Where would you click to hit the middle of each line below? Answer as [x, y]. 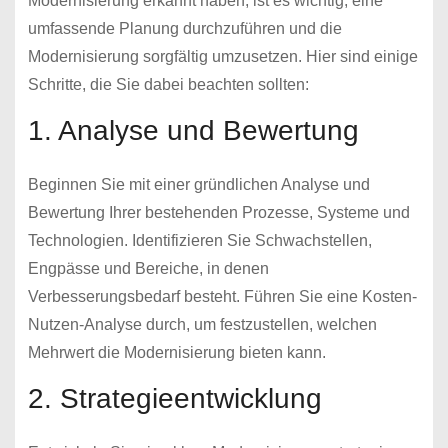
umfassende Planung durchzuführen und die [184, 29]
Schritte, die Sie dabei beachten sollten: [168, 85]
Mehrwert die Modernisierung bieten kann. [176, 352]
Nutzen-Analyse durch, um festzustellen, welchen [202, 324]
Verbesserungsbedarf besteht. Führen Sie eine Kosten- [222, 296]
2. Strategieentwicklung [174, 398]
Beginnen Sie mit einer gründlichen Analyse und [198, 184]
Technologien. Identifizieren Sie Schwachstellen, [199, 240]
